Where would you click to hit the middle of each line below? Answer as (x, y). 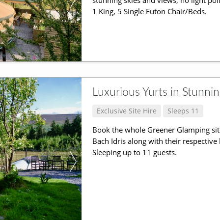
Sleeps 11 (183, 110)
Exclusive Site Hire (126, 110)
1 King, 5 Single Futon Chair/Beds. (149, 12)
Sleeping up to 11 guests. (134, 152)
